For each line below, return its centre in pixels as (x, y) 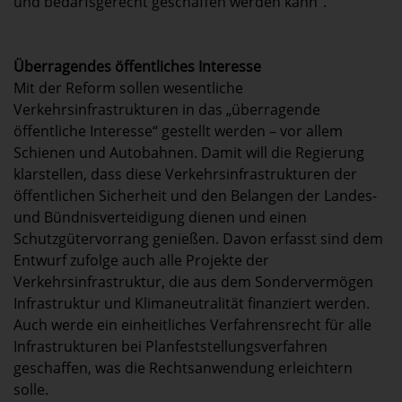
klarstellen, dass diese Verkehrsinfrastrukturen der (185, 175)
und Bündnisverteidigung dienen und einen (160, 218)
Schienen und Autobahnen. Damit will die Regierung (189, 153)
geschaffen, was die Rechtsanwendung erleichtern (183, 368)
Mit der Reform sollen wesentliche (128, 88)
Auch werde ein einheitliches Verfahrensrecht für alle (192, 325)
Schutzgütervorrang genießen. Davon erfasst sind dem (198, 239)
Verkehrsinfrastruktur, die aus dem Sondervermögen (193, 282)
